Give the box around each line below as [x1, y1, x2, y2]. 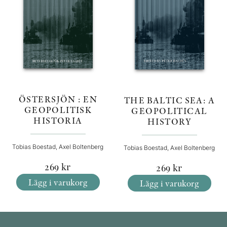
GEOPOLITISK [24, 103, 92, 116]
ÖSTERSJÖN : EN [19, 93, 97, 105]
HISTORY [147, 115, 191, 127]
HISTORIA [33, 114, 82, 126]
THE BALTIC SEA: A [124, 94, 215, 106]
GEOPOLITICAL [131, 104, 207, 117]
